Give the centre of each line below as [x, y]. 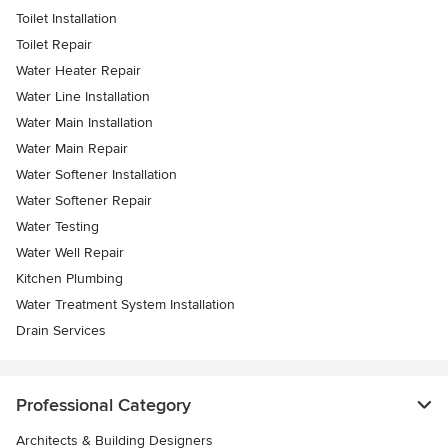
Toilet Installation [66, 19]
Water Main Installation [84, 123]
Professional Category [103, 405]
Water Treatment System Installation [125, 305]
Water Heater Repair [78, 71]
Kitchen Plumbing [69, 279]
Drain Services [61, 331]
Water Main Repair [72, 149]
